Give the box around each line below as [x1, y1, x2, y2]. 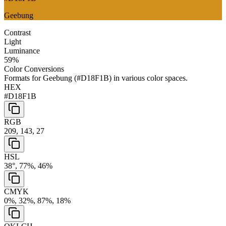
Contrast [4, 28, 31, 37]
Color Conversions [4, 64, 64, 73]
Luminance [4, 46, 40, 55]
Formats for [4, 73, 43, 82]
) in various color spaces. [109, 73, 188, 82]
